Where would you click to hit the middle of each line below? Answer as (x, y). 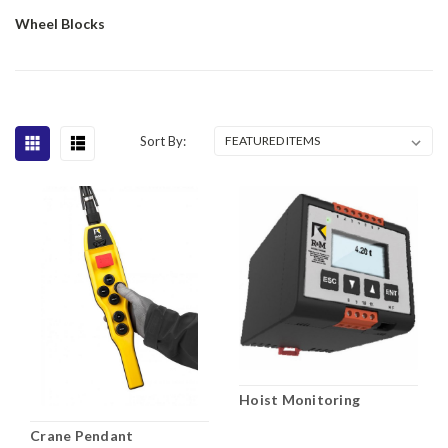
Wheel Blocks (60, 23)
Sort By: (163, 140)
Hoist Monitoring (299, 399)
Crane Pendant (82, 435)
